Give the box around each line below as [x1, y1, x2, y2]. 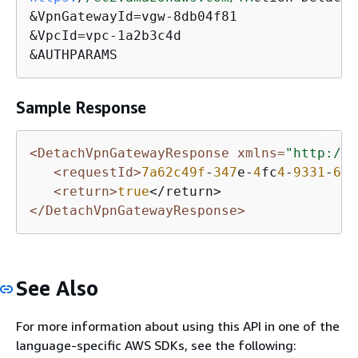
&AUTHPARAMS [30, 47, 117, 63]
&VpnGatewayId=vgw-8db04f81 [30, 9, 237, 25]
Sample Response [16, 98, 146, 117]
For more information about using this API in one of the [16, 317, 340, 334]
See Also [16, 276, 98, 301]
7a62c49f [141, 165, 205, 181]
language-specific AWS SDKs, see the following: [16, 336, 296, 353]
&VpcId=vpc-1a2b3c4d [30, 28, 181, 44]
